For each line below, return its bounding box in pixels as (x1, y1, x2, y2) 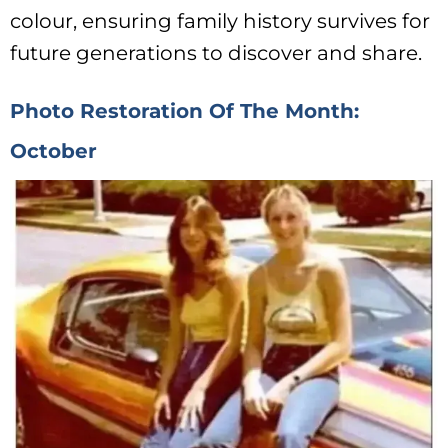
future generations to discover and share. (10, 41, 422, 66)
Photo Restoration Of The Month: (10, 98, 359, 123)
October (10, 138, 97, 163)
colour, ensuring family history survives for (10, 9, 430, 34)
